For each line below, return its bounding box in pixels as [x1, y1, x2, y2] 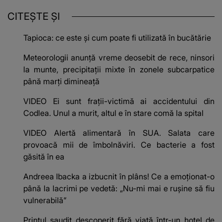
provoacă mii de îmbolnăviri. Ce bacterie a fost [23, 140, 215, 150]
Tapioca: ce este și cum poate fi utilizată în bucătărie [23, 33, 211, 43]
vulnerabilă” [23, 195, 66, 206]
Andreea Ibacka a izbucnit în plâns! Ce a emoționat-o [23, 171, 215, 182]
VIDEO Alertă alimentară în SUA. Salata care [23, 128, 215, 138]
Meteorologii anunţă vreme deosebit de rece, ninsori [23, 53, 215, 63]
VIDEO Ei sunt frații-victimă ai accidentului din [23, 96, 215, 107]
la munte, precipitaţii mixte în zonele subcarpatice [23, 64, 215, 75]
